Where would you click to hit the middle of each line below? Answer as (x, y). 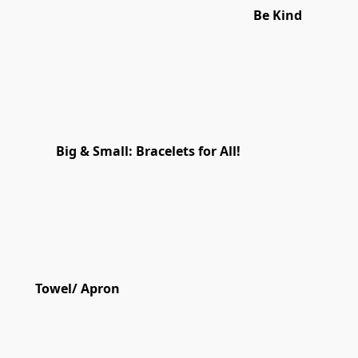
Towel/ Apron (77, 289)
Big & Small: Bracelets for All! (148, 151)
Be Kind (278, 16)
